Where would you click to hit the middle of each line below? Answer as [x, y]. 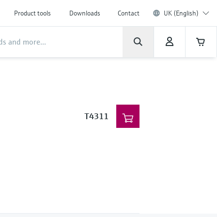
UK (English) [181, 13]
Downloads [85, 13]
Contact [129, 13]
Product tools [32, 13]
